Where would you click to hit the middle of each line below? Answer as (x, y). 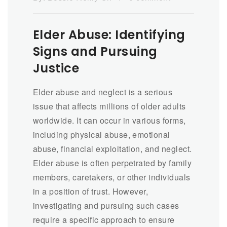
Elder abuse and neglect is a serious (103, 92)
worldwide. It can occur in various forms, (109, 120)
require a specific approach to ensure (104, 219)
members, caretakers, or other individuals (112, 177)
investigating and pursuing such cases (106, 205)
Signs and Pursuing (95, 51)
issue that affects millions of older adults (109, 106)
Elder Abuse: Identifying (109, 34)
